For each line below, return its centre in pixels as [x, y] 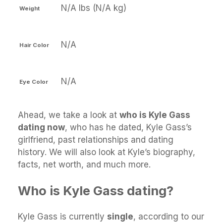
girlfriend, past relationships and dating [96, 140]
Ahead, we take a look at [69, 115]
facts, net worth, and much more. [84, 165]
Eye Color [34, 82]
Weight [29, 8]
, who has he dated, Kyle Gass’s [128, 127]
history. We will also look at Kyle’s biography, [107, 152]
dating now [41, 127]
